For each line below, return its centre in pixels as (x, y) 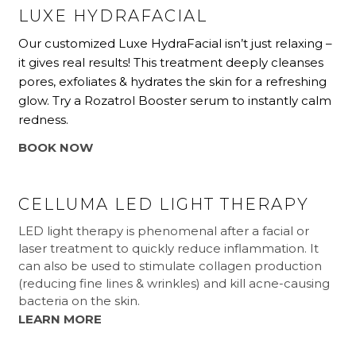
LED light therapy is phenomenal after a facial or (164, 230)
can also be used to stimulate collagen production (170, 265)
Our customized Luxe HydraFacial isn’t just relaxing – (176, 43)
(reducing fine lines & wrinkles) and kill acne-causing (174, 283)
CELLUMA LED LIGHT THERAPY (164, 204)
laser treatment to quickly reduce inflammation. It (169, 248)
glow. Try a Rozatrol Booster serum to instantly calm (175, 100)
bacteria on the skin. (79, 300)
